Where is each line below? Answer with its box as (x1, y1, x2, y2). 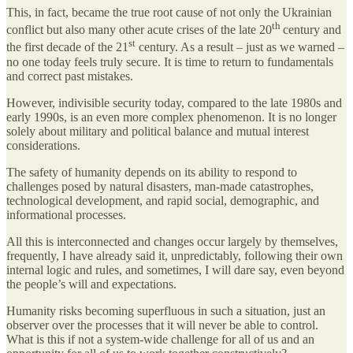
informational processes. (6, 207, 126, 221)
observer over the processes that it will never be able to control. (6, 318, 318, 332)
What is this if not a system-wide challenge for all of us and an (6, 332, 314, 346)
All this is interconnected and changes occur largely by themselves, (6, 234, 338, 248)
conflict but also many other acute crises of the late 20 (6, 23, 272, 37)
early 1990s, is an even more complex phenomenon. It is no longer (6, 110, 336, 124)
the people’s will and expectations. (6, 277, 176, 291)
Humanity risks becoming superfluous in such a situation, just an (6, 303, 325, 318)
